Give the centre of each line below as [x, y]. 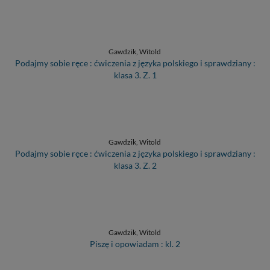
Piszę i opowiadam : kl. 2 [135, 243]
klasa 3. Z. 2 [135, 165]
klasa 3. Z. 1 [135, 75]
